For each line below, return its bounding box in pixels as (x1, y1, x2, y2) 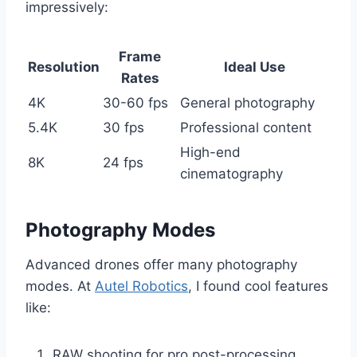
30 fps (103, 120, 144, 136)
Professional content (180, 120, 312, 136)
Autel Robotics (95, 278, 188, 295)
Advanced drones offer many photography (25, 257, 297, 273)
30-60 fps (103, 95, 168, 112)
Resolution (28, 59, 100, 76)
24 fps (103, 155, 143, 171)
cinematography (180, 166, 283, 182)
